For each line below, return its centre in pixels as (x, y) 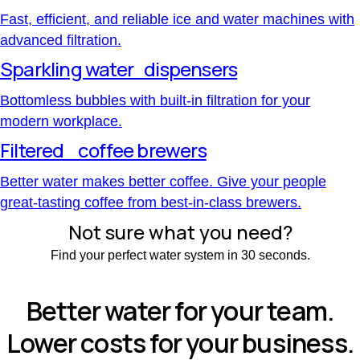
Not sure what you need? (180, 232)
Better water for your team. (180, 311)
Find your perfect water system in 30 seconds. (180, 256)
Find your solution (180, 280)
